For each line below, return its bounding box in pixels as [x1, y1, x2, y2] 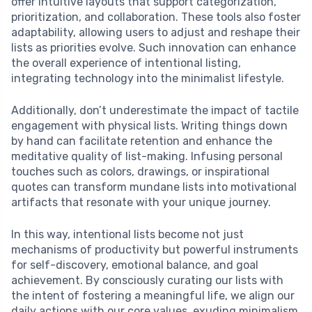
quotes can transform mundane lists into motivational [11, 180, 297, 194]
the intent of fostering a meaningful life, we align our [11, 289, 295, 303]
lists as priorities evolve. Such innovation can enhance [11, 41, 296, 55]
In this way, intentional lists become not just [11, 228, 244, 242]
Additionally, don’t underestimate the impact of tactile [11, 104, 299, 118]
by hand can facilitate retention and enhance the [11, 134, 272, 148]
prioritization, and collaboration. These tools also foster [11, 10, 301, 24]
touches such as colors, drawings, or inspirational [11, 165, 270, 179]
